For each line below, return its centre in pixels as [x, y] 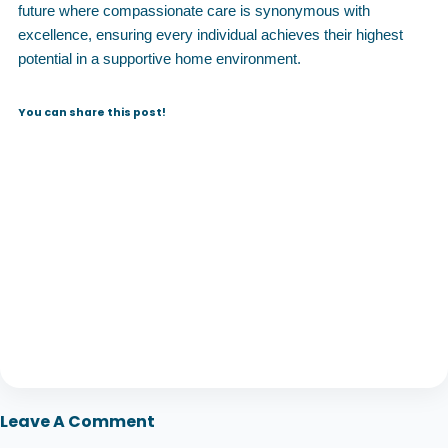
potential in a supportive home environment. [159, 58]
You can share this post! [92, 112]
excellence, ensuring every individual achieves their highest [210, 34]
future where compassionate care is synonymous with [194, 10]
